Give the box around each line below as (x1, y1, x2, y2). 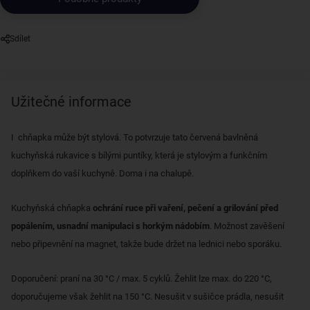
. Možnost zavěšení (210, 221, 284, 231)
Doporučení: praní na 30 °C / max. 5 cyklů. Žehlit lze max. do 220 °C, (11, 273, 272, 284)
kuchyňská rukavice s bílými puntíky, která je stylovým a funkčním (11, 150, 267, 161)
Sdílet (10, 34, 30, 44)
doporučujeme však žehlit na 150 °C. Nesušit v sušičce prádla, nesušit (11, 291, 284, 302)
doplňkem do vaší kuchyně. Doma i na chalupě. (11, 168, 194, 179)
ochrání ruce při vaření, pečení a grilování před (93, 203, 278, 213)
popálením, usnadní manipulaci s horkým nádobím (11, 221, 210, 231)
